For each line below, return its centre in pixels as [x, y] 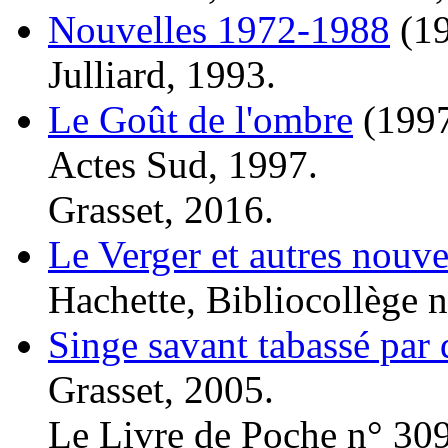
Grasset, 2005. [161, 389]
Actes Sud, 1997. [183, 164]
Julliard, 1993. [162, 74]
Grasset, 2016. [161, 209]
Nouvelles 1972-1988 [219, 29]
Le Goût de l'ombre [200, 119]
